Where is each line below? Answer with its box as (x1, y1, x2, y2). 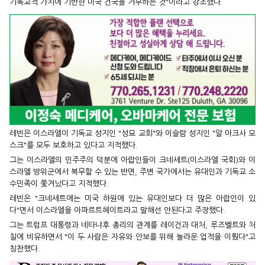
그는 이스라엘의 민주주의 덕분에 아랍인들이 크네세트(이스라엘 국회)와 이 (9, 156, 256, 164)
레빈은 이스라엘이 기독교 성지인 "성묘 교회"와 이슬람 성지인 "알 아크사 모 (9, 130, 256, 138)
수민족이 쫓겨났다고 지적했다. (9, 180, 109, 188)
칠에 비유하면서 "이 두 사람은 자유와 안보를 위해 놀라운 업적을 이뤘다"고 (9, 233, 256, 241)
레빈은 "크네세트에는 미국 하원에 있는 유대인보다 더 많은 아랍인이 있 (9, 195, 256, 203)
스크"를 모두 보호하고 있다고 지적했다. (9, 141, 138, 150)
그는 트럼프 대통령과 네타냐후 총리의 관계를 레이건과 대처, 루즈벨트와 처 (9, 221, 256, 230)
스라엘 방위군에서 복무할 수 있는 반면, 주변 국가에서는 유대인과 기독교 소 (9, 168, 256, 176)
